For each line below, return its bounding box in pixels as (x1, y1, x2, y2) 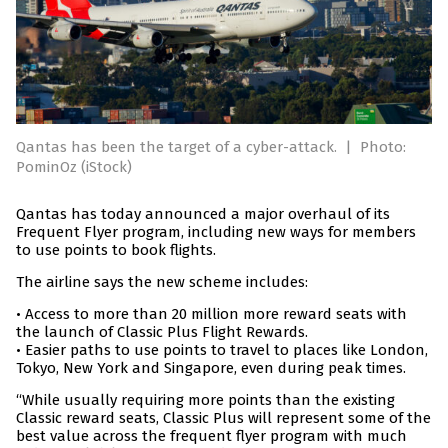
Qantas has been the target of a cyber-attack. (16, 138, 341, 157)
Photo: (360, 138, 406, 157)
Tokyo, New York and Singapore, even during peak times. (16, 359, 406, 378)
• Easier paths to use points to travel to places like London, (16, 341, 428, 360)
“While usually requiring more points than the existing (16, 391, 395, 410)
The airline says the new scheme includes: (16, 273, 308, 292)
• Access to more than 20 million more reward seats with (16, 305, 407, 324)
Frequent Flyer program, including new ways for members (16, 223, 416, 242)
